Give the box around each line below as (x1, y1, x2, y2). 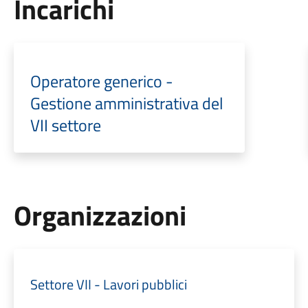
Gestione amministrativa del (30, 91, 223, 115)
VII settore (30, 113, 101, 137)
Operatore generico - (30, 69, 173, 93)
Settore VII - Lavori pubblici (30, 274, 187, 295)
